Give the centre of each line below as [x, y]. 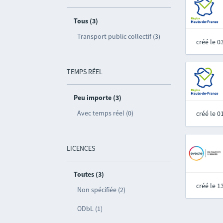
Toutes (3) [89, 174]
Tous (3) [86, 21]
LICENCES [81, 148]
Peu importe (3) [98, 98]
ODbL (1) [90, 209]
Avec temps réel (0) [106, 113]
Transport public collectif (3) [119, 36]
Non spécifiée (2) [102, 190]
